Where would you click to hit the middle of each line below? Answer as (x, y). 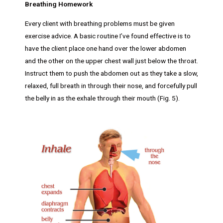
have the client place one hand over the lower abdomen (106, 49)
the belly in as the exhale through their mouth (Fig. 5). (102, 98)
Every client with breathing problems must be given (100, 24)
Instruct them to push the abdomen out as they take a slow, (111, 73)
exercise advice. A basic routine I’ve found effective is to (108, 36)
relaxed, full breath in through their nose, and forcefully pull (111, 86)
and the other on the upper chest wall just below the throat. (111, 61)
